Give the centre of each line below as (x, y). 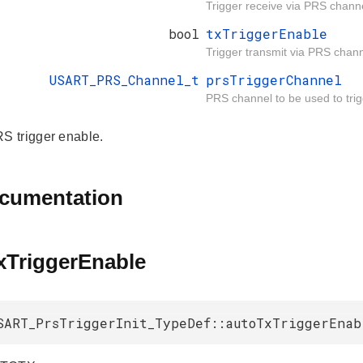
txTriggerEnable (267, 34)
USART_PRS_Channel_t (124, 80)
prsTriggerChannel (274, 80)
